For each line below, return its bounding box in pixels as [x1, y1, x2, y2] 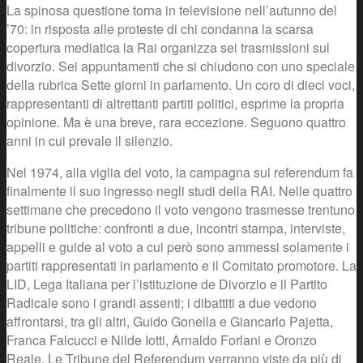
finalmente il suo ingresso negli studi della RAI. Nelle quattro [6, 181, 352, 200]
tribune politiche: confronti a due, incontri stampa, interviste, [6, 218, 345, 237]
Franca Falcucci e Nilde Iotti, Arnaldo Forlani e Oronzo [6, 330, 317, 349]
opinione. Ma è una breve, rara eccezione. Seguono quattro [6, 112, 346, 131]
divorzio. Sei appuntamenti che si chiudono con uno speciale [6, 56, 355, 75]
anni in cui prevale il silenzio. [6, 130, 173, 150]
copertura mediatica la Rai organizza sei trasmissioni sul [6, 37, 330, 57]
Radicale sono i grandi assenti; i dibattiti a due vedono [6, 293, 317, 312]
